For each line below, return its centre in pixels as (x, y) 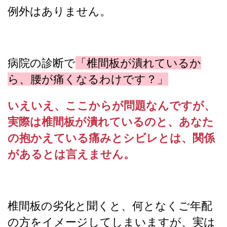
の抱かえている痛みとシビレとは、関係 (111, 138)
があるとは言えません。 (71, 154)
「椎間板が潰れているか (138, 63)
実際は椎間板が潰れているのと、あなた (111, 121)
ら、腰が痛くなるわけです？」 (88, 79)
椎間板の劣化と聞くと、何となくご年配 (110, 205)
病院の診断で (42, 63)
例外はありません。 (59, 11)
